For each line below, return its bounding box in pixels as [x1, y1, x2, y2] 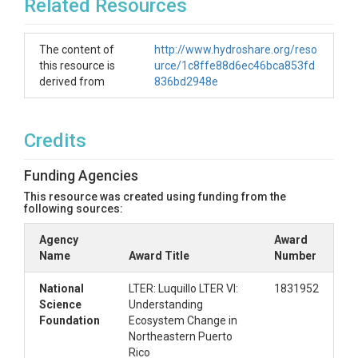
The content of [39, 43, 114, 56]
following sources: [24, 202, 123, 215]
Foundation [39, 314, 100, 327]
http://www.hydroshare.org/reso [154, 43, 317, 56]
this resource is [39, 59, 115, 72]
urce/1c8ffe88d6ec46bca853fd [154, 59, 315, 72]
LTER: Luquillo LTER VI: [129, 282, 238, 295]
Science [39, 298, 82, 311]
